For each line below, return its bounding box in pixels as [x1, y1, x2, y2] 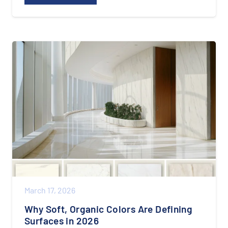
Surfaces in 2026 [24, 215, 99, 227]
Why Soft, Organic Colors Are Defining [24, 203, 193, 215]
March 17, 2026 [24, 185, 75, 195]
